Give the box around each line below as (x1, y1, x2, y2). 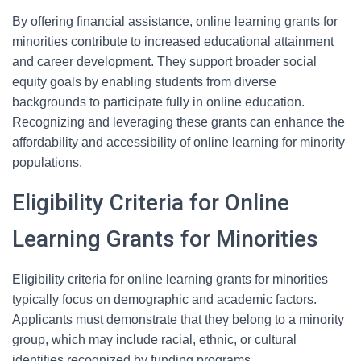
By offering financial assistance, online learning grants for (12, 15, 338, 28)
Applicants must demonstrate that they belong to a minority (12, 313, 344, 326)
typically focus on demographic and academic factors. (12, 293, 317, 306)
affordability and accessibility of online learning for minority (12, 135, 345, 149)
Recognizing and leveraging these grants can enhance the (12, 115, 345, 129)
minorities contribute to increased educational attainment (12, 35, 334, 48)
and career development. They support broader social (12, 55, 317, 68)
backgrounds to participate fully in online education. (12, 95, 305, 109)
